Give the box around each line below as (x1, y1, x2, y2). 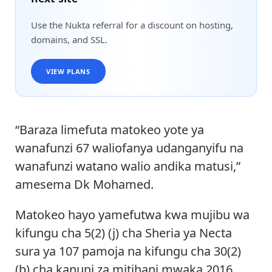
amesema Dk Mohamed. (15, 176, 154, 193)
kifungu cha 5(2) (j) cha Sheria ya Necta (15, 225, 232, 242)
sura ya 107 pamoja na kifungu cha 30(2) (15, 243, 241, 260)
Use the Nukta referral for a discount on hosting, (31, 19, 233, 32)
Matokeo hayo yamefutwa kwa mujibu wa (15, 206, 250, 223)
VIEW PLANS (46, 66, 90, 76)
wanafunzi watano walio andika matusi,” (15, 158, 240, 175)
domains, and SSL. (31, 33, 107, 46)
